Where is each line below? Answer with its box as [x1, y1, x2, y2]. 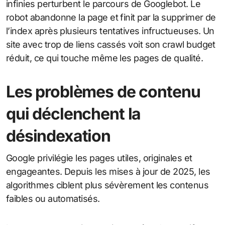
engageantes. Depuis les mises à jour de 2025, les [6, 166, 210, 177]
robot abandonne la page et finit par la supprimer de [6, 12, 216, 23]
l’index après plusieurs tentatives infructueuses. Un [6, 26, 214, 37]
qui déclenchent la [6, 104, 141, 124]
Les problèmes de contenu [6, 82, 200, 102]
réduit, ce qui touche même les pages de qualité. [6, 53, 203, 64]
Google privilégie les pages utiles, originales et [6, 153, 192, 164]
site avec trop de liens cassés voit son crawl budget [6, 39, 215, 50]
